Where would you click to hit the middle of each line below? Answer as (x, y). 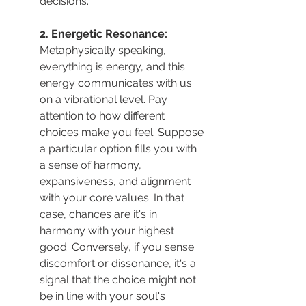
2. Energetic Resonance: (105, 33)
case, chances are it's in (100, 214)
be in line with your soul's (104, 296)
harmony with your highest (108, 230)
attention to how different (103, 115)
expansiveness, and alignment (116, 181)
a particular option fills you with (120, 148)
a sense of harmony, (92, 165)
